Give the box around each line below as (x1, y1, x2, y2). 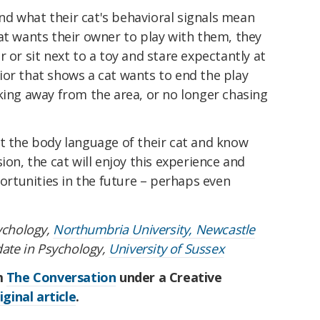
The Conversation (6, 268, 116, 286)
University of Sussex (109, 239, 224, 257)
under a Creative (116, 268, 222, 286)
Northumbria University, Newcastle (53, 220, 256, 238)
